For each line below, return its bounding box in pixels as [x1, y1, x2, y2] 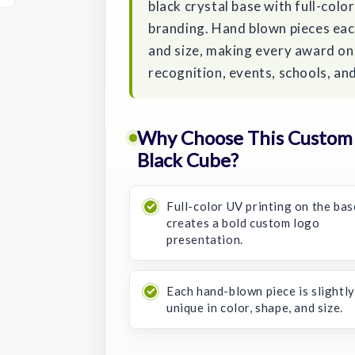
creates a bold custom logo [166, 215, 320, 230]
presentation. [166, 231, 243, 246]
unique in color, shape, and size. [166, 300, 343, 315]
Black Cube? [137, 147, 239, 171]
